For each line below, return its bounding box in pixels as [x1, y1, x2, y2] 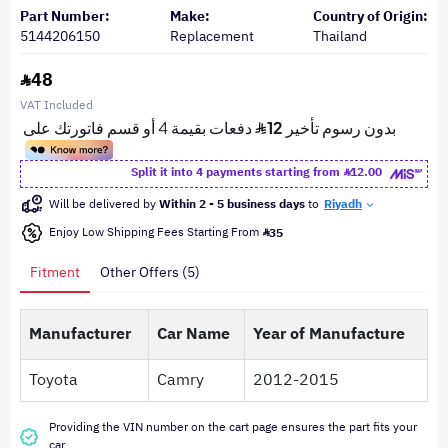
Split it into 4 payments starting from [131, 163, 343, 181]
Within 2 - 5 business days [159, 195, 305, 213]
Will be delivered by [49, 195, 159, 213]
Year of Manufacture [253, 322, 405, 346]
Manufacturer [29, 322, 131, 346]
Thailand [313, 26, 367, 47]
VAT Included [20, 96, 93, 114]
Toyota [29, 368, 78, 392]
